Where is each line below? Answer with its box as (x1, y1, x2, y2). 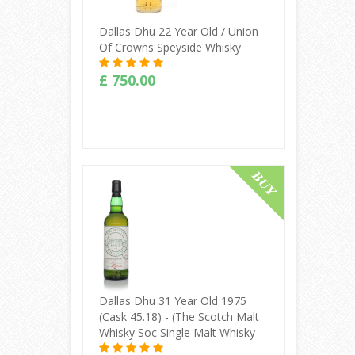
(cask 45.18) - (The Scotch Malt (98, 308, 259, 324)
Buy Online (149, 174, 218, 192)
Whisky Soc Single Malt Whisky (98, 324, 255, 340)
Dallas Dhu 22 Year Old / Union (98, 23, 258, 39)
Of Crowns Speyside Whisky (98, 39, 241, 55)
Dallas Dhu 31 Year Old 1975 (98, 292, 246, 308)
